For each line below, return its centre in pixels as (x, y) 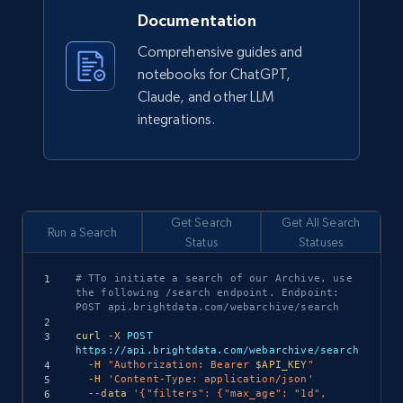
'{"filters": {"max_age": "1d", (230, 393)
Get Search (201, 223)
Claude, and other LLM (206, 97)
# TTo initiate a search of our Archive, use (214, 278)
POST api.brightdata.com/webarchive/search (207, 307)
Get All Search (321, 223)
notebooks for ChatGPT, (214, 75)
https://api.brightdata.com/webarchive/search (217, 350)
